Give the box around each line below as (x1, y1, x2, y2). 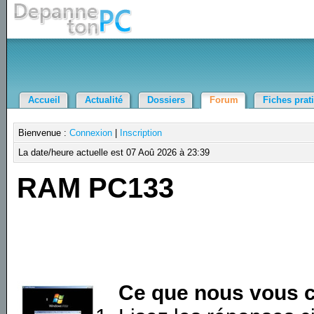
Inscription (120, 128, 163, 138)
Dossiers (146, 95, 185, 105)
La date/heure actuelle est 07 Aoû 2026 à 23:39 (18, 147, 210, 158)
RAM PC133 (17, 172, 175, 203)
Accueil (27, 95, 60, 105)
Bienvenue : (18, 128, 70, 138)
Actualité (84, 95, 123, 105)
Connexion (69, 128, 113, 138)
